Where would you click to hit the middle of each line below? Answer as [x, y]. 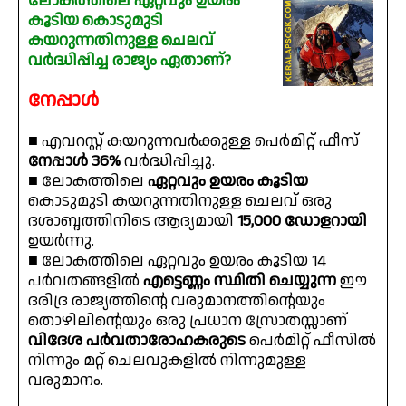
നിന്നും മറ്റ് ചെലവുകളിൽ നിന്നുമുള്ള [167, 360]
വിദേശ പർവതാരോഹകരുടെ [137, 340]
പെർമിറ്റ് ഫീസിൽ [311, 340]
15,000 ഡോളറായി [302, 220]
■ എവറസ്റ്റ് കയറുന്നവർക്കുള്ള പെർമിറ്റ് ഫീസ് [193, 140]
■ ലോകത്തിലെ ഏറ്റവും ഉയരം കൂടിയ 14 [177, 260]
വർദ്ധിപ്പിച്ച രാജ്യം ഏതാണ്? [130, 60]
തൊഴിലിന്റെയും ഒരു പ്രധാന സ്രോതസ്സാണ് [188, 320]
